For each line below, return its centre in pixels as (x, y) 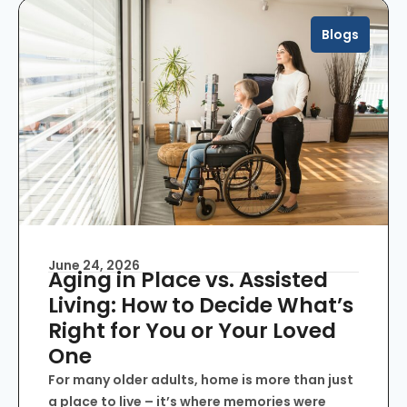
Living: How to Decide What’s (201, 305)
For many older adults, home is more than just (201, 379)
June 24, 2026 (94, 265)
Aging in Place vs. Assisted (188, 279)
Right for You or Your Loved (192, 330)
